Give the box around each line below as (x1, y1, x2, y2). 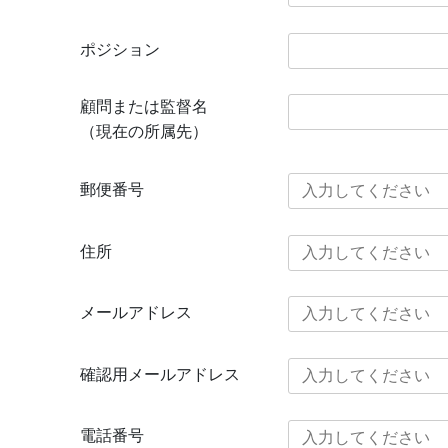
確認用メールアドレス (80, 365, 240, 383)
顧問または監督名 (80, 98, 208, 116)
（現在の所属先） (80, 123, 208, 141)
